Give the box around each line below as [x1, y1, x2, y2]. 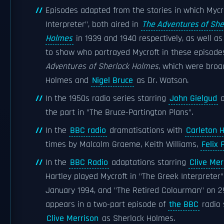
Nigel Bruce [92, 75, 133, 86]
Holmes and [45, 75, 91, 86]
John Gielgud [169, 93, 217, 104]
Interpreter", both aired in [45, 19, 141, 30]
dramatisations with [107, 125, 185, 136]
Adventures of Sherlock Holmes [45, 61, 158, 72]
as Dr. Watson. [134, 75, 188, 86]
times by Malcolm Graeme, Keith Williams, [45, 139, 200, 150]
